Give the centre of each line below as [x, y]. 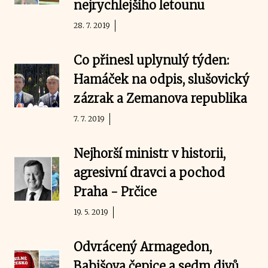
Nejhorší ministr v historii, [150, 153]
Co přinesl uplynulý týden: [152, 60]
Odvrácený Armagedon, [143, 247]
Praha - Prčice [115, 192]
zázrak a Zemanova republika [161, 98]
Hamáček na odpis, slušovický [162, 79]
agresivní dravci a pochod [150, 173]
